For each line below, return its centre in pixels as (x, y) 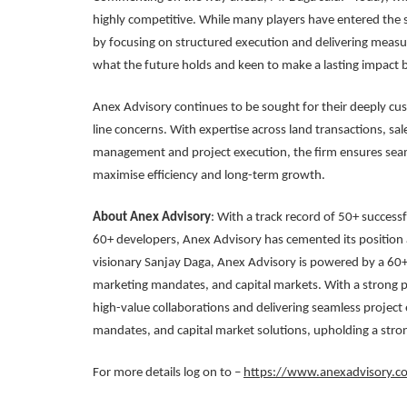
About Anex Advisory (152, 217)
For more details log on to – (168, 372)
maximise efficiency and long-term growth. (210, 175)
